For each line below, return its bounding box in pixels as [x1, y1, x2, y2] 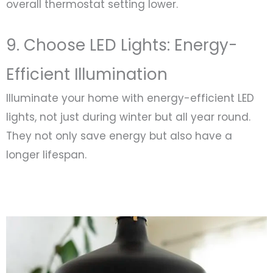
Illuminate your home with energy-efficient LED [6, 90, 254, 105]
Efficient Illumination [6, 63, 168, 85]
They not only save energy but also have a [6, 128, 232, 143]
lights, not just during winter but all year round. [6, 109, 250, 124]
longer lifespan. [6, 147, 87, 162]
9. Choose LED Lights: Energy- [6, 34, 237, 56]
